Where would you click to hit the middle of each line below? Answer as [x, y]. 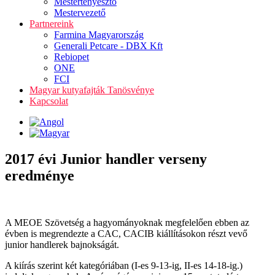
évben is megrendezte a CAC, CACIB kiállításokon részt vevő [126, 233]
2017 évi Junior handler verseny [106, 159]
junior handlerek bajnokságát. [62, 244]
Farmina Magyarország [99, 35]
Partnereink [52, 24]
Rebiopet [72, 57]
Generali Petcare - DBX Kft [108, 46]
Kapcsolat [49, 101]
